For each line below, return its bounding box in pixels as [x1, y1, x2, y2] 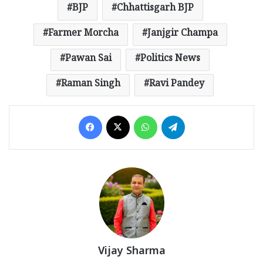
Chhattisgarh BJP [116, 2, 194, 17]
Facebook [101, 109, 137, 122]
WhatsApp [156, 109, 195, 122]
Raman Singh [61, 77, 120, 93]
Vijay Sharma [97, 244, 166, 258]
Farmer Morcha [48, 27, 119, 42]
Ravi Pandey [149, 77, 204, 93]
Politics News [140, 52, 200, 68]
